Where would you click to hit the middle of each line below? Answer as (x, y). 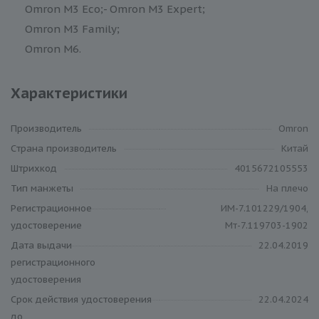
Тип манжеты (42, 188)
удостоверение (46, 225)
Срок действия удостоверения (81, 299)
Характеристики (69, 93)
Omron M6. (53, 48)
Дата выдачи (41, 245)
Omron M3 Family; (72, 28)
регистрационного (53, 262)
